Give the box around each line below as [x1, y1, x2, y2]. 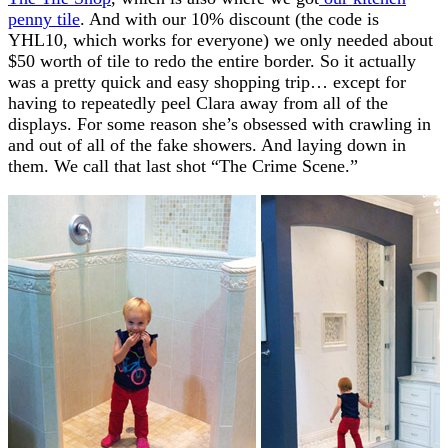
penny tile [8, 8, 80, 29]
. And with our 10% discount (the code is [80, 8, 379, 29]
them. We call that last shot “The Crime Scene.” [8, 155, 358, 176]
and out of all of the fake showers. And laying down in [8, 134, 406, 155]
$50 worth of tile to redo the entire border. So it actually [8, 50, 416, 71]
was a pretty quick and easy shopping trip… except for [8, 71, 406, 92]
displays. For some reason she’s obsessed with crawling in [8, 113, 431, 134]
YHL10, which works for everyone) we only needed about [8, 29, 433, 50]
